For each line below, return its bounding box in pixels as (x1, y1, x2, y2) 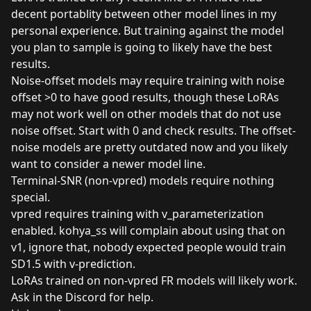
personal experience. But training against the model (11, 22, 284, 38)
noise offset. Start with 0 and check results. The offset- (11, 122, 296, 138)
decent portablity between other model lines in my (11, 6, 276, 22)
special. (11, 189, 50, 205)
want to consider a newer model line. (11, 155, 205, 171)
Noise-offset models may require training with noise (11, 72, 285, 88)
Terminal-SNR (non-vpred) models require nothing (11, 172, 274, 188)
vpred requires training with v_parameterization (11, 205, 264, 221)
